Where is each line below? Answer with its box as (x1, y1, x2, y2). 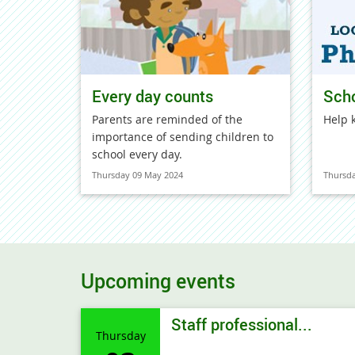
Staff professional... (171, 314, 312, 335)
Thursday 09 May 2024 (92, 169, 183, 181)
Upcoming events (81, 267, 235, 294)
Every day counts (92, 86, 213, 107)
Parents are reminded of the (92, 112, 242, 127)
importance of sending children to (92, 129, 273, 144)
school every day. (92, 147, 182, 162)
